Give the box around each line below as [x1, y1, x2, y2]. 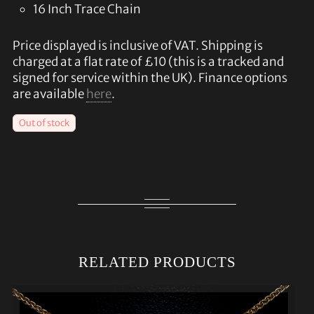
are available [12, 86, 86, 102]
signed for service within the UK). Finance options [12, 70, 287, 86]
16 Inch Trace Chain [32, 1, 141, 18]
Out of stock [18, 117, 69, 130]
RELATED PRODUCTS [78, 253, 236, 271]
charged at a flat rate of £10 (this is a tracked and [12, 54, 284, 70]
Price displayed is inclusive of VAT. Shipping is [12, 38, 263, 54]
